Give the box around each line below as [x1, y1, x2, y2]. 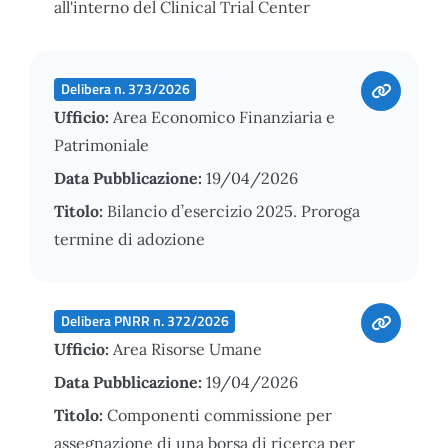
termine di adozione [54, 228, 205, 249]
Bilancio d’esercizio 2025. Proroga [107, 200, 360, 221]
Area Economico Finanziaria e [113, 106, 335, 127]
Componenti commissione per [107, 404, 332, 425]
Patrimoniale [54, 134, 149, 155]
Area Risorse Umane [113, 338, 262, 359]
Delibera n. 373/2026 [60, 78, 190, 99]
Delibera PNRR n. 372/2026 [60, 310, 229, 331]
